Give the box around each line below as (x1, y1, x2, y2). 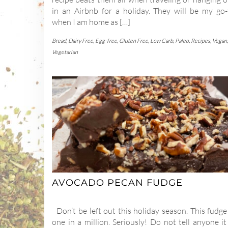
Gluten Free (119, 37, 148, 44)
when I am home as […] (52, 16, 130, 27)
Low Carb (150, 37, 173, 44)
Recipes (191, 37, 210, 44)
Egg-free (95, 37, 117, 44)
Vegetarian (52, 48, 78, 55)
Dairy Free (68, 37, 93, 44)
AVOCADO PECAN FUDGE (52, 177, 183, 189)
